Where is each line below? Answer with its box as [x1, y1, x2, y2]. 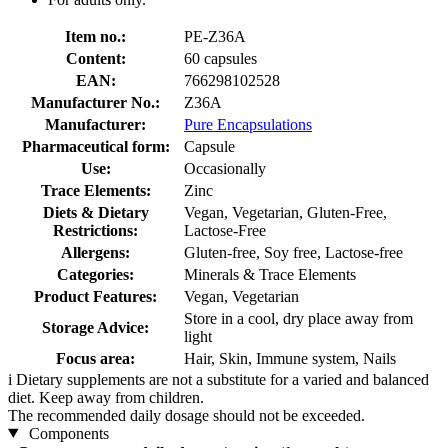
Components [24, 424, 109, 442]
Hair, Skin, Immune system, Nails [184, 349, 396, 367]
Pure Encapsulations [184, 115, 312, 133]
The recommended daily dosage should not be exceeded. [8, 406, 365, 424]
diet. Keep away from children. [8, 388, 204, 406]
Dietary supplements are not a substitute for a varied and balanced [16, 370, 429, 388]
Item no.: [65, 27, 126, 45]
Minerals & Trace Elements [184, 265, 356, 283]
